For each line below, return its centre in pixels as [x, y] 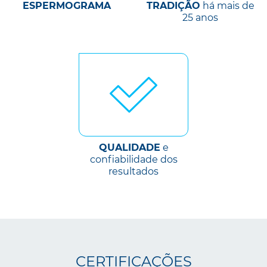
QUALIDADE [129, 148]
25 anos [200, 18]
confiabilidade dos [133, 160]
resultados [133, 172]
